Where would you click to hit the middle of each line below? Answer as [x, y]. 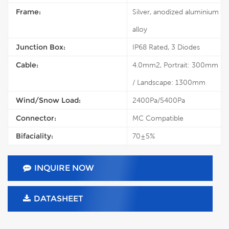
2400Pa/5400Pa [159, 100]
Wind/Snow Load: [48, 100]
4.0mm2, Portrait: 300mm [175, 65]
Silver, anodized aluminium [176, 12]
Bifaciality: [35, 136]
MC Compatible [158, 118]
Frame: [28, 12]
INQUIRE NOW [64, 168]
